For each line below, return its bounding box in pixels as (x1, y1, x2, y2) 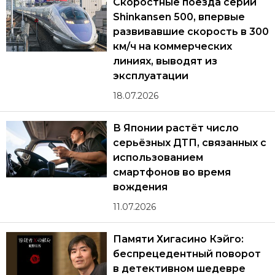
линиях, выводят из (113, 55, 218, 67)
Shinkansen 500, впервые (113, 11, 245, 23)
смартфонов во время (113, 166, 231, 178)
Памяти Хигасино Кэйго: (113, 233, 244, 245)
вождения (113, 181, 168, 193)
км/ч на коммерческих (113, 41, 232, 52)
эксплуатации (113, 70, 189, 82)
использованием (113, 152, 204, 163)
